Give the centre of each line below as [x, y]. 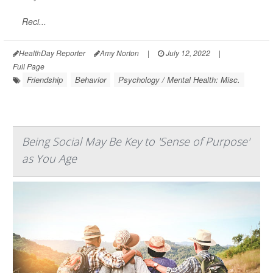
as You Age [49, 158]
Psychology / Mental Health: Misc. [179, 80]
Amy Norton [119, 53]
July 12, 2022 [187, 53]
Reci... [34, 21]
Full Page [29, 66]
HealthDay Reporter [52, 53]
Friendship [45, 80]
